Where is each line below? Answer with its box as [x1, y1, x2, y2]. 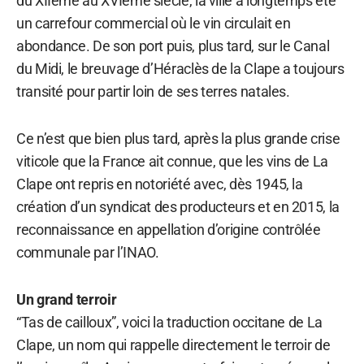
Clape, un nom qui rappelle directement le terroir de [16, 336, 331, 353]
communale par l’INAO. [16, 243, 159, 261]
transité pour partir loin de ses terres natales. [16, 82, 290, 100]
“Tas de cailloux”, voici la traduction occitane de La [16, 313, 323, 331]
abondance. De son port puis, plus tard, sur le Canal [16, 37, 330, 54]
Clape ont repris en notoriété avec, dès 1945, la [16, 175, 303, 193]
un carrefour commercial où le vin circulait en [16, 14, 291, 32]
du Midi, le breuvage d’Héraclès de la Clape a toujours [16, 59, 344, 77]
